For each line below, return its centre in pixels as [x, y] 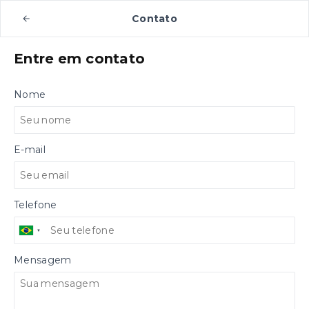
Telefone [36, 205]
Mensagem [43, 260]
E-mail [30, 150]
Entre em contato [80, 59]
